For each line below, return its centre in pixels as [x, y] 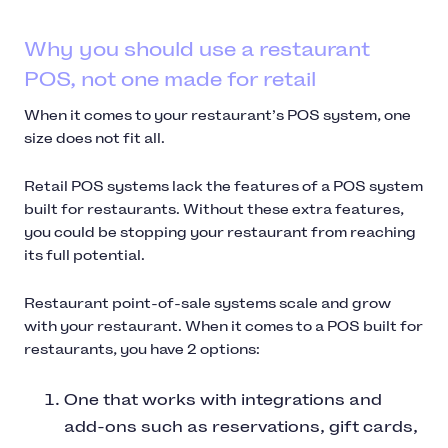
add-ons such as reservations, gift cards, [241, 427]
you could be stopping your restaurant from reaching [220, 233]
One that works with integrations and [223, 400]
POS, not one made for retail [170, 79]
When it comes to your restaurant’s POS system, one [217, 116]
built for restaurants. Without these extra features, [214, 210]
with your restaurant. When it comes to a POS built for [223, 327]
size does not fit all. [94, 139]
